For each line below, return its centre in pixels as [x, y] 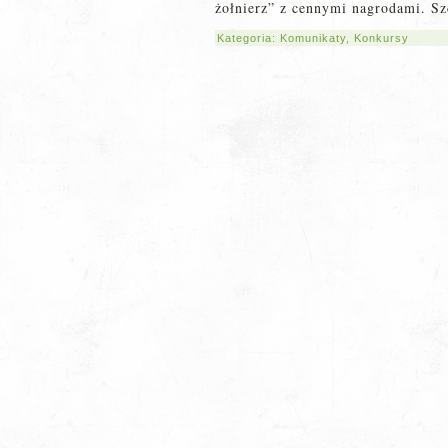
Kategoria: [248, 38]
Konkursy [381, 38]
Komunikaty [313, 38]
